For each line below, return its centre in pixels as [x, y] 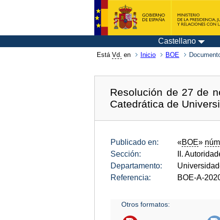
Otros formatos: [146, 204]
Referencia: [131, 177]
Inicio [148, 55]
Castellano [177, 41]
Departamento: [136, 165]
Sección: [126, 154]
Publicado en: [135, 142]
